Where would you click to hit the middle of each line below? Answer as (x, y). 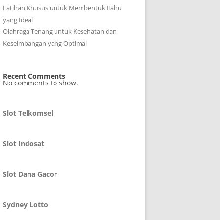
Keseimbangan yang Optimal (45, 43)
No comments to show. (41, 83)
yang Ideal (18, 20)
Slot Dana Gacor (30, 174)
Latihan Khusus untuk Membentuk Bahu (62, 8)
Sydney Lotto (26, 205)
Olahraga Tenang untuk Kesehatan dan (60, 31)
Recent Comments (34, 76)
